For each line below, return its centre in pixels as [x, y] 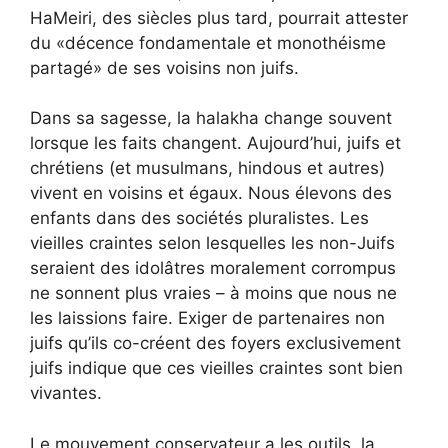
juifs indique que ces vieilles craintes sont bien [216, 368]
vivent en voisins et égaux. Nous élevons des [211, 193]
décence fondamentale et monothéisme [225, 42]
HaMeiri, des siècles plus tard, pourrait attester [219, 17]
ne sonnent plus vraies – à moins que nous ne [213, 293]
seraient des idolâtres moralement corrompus [213, 268]
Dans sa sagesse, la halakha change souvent [211, 118]
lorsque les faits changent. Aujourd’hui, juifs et [215, 143]
